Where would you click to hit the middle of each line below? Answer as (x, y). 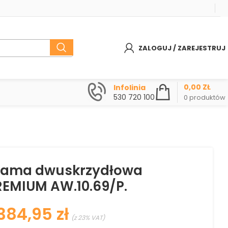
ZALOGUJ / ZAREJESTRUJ (182, 48)
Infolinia (130, 87)
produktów (207, 97)
